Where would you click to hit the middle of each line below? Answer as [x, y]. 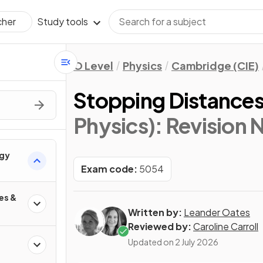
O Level [93, 65]
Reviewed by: [160, 226]
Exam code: [109, 169]
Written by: [155, 212]
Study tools [63, 21]
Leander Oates [217, 212]
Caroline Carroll [226, 226]
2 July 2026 [197, 242]
